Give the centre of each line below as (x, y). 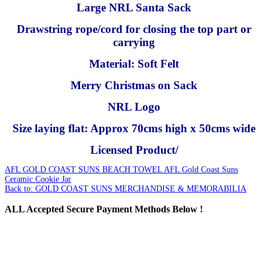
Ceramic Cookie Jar (38, 179)
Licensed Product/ (134, 150)
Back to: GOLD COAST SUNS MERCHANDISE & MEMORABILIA (126, 188)
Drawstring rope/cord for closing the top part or (134, 29)
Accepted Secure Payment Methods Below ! (114, 209)
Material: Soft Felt (134, 63)
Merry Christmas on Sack (134, 85)
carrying (134, 42)
